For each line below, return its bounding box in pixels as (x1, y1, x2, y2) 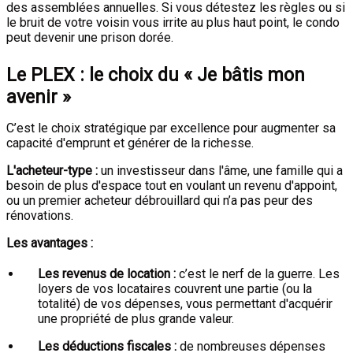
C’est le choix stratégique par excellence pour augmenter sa (6, 121, 336, 136)
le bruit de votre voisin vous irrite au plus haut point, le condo (6, 15, 340, 30)
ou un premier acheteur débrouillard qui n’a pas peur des (6, 193, 313, 208)
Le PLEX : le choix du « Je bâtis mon (6, 64, 305, 86)
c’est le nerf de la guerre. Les (176, 266, 340, 281)
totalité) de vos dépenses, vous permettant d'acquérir (38, 296, 333, 311)
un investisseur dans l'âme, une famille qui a (98, 163, 343, 178)
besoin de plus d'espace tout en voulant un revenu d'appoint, (6, 178, 337, 193)
